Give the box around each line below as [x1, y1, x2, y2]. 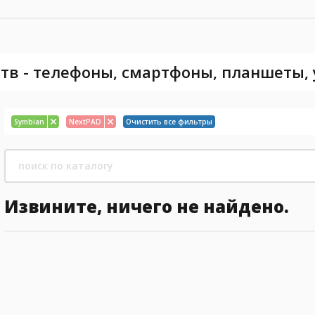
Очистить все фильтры [126, 117, 212, 127]
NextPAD [69, 117, 101, 127]
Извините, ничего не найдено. [4, 195, 289, 218]
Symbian [14, 117, 44, 127]
